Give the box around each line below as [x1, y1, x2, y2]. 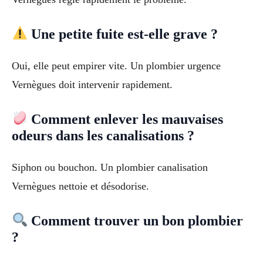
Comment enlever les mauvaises [28, 111, 224, 127]
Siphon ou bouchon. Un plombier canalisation [12, 161, 208, 173]
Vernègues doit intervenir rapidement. [12, 78, 173, 90]
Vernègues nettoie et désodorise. [12, 180, 149, 192]
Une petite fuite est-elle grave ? [28, 26, 218, 42]
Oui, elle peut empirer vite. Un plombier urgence [12, 59, 221, 72]
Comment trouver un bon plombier [28, 213, 244, 228]
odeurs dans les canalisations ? [12, 127, 194, 143]
